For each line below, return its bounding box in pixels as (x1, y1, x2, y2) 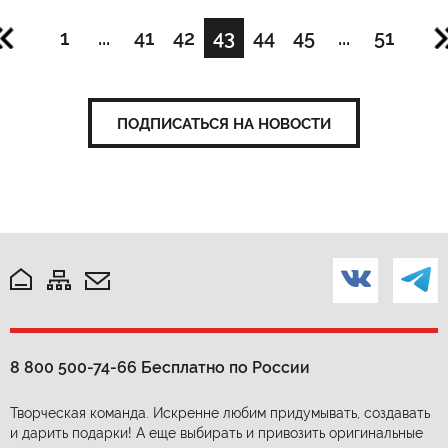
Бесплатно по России (137, 358, 310, 377)
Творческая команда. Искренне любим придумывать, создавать (10, 405, 430, 421)
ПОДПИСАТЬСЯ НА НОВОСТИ (117, 114, 331, 132)
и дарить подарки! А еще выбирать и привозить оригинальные (10, 425, 423, 441)
